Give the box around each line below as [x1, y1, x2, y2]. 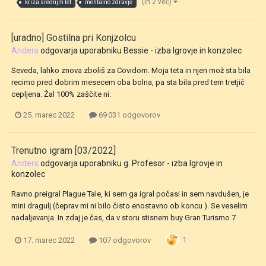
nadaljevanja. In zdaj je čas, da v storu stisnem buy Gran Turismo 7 [11, 213, 236, 223]
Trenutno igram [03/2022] [11, 145, 116, 157]
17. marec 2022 [23, 235, 75, 245]
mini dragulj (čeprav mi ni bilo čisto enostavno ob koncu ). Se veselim [11, 201, 248, 211]
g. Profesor [123, 159, 165, 169]
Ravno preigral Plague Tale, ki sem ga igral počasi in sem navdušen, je [11, 189, 249, 199]
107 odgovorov [97, 235, 151, 245]
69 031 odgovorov [97, 110, 160, 120]
